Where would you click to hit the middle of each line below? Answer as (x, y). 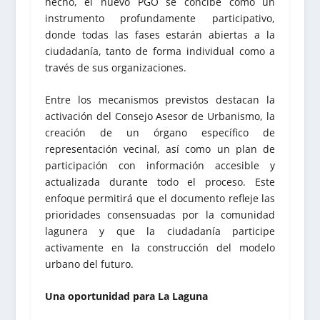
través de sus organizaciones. (115, 67)
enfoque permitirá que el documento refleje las (160, 198)
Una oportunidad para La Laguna (126, 296)
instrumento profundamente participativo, (160, 18)
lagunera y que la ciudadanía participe (160, 231)
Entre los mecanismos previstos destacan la (160, 99)
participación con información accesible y (160, 165)
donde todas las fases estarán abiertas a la (160, 34)
